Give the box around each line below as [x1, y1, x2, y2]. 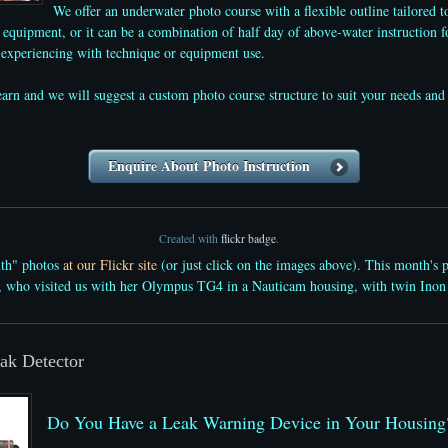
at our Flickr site [63, 255, 157, 275]
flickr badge [221, 231, 276, 247]
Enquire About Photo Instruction [108, 155, 310, 177]
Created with [159, 231, 221, 247]
